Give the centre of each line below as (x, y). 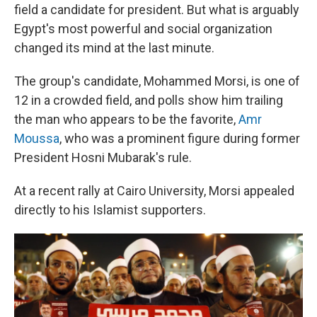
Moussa (37, 139)
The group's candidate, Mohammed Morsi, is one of (157, 81)
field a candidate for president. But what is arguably (157, 10)
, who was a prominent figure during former (180, 139)
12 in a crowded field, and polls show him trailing (149, 100)
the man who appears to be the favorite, (126, 120)
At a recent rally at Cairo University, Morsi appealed (154, 191)
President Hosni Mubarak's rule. (103, 158)
